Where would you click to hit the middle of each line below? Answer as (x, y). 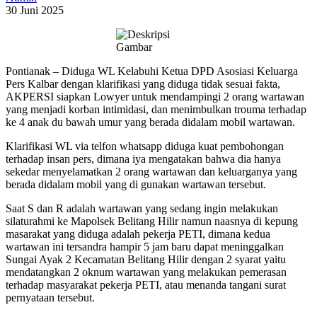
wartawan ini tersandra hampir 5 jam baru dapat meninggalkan (145, 247)
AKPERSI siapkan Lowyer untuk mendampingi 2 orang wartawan (155, 97)
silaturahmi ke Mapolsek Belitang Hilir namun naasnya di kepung (152, 221)
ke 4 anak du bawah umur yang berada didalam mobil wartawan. (150, 122)
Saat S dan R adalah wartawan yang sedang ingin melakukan (142, 209)
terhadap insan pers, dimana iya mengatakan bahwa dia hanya (143, 159)
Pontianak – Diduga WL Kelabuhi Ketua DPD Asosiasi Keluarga (152, 71)
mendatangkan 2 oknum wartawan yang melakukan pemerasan (146, 272)
